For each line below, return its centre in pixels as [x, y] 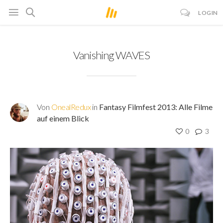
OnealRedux [71, 107]
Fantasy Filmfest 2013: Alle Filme [156, 107]
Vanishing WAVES [111, 55]
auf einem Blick [63, 118]
